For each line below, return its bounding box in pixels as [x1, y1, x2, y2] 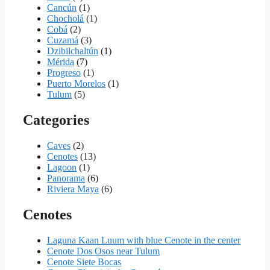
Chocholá [47, 13, 84, 24]
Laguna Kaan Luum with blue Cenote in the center [47, 234, 240, 245]
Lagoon [47, 162, 77, 173]
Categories [23, 112, 89, 128]
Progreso [47, 67, 81, 78]
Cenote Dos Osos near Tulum [47, 245, 160, 256]
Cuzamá [47, 35, 78, 46]
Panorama [47, 173, 85, 184]
